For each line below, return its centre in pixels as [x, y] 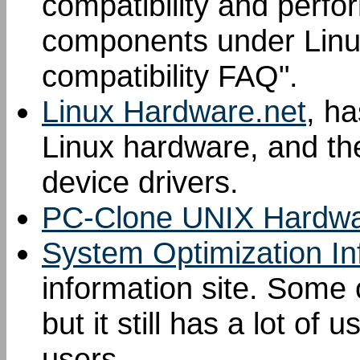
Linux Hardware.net [174, 111]
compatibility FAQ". [170, 76]
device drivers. [140, 182]
